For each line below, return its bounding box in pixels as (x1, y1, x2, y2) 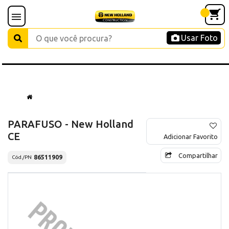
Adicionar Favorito (164, 132, 218, 140)
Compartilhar (178, 151, 218, 159)
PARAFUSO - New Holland (8, 118, 133, 130)
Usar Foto (181, 33, 218, 42)
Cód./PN (12, 154, 32, 161)
